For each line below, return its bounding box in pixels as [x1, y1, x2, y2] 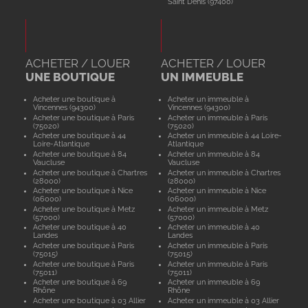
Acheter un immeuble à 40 [168, 223, 261, 232]
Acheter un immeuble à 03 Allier [168, 296, 280, 305]
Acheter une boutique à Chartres [32, 168, 147, 177]
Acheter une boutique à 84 [32, 149, 126, 158]
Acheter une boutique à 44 [32, 131, 126, 140]
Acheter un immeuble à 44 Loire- [168, 131, 283, 140]
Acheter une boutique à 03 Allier [32, 296, 146, 305]
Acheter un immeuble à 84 [168, 149, 261, 158]
